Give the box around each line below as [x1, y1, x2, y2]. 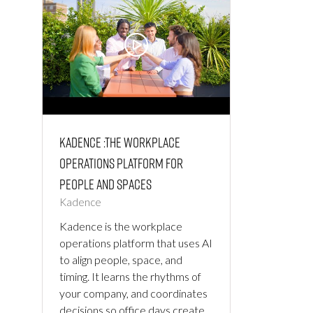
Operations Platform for [59, 154, 183, 173]
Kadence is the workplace [59, 219, 182, 233]
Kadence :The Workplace [59, 133, 180, 152]
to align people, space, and [59, 253, 182, 267]
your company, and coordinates [59, 286, 208, 300]
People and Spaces [59, 175, 152, 194]
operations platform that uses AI [59, 236, 212, 250]
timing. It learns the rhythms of [59, 270, 201, 284]
